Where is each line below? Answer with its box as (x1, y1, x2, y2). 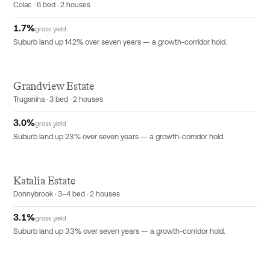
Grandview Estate (13, 80, 95, 93)
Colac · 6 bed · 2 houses (13, 2, 90, 9)
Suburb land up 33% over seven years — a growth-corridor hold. (13, 228, 225, 236)
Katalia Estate (13, 174, 75, 187)
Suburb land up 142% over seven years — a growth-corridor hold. (13, 39, 227, 46)
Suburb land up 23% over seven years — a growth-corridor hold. (13, 134, 225, 141)
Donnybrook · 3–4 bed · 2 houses (13, 191, 120, 198)
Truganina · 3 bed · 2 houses (13, 96, 103, 104)
